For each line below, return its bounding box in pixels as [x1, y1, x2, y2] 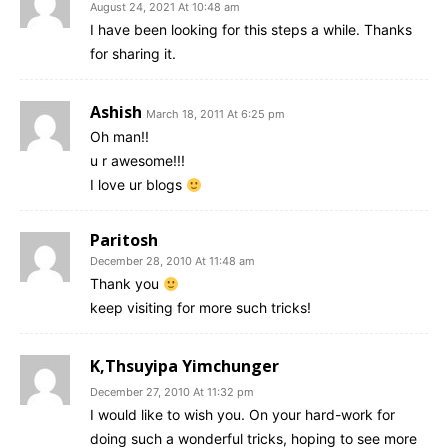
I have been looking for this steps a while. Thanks [90, 21, 412, 39]
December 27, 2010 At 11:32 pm [90, 385, 254, 400]
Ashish [90, 101, 142, 124]
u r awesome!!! [90, 152, 185, 170]
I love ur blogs [90, 176, 186, 194]
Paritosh [90, 229, 158, 252]
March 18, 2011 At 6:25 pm [146, 107, 285, 122]
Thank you [90, 275, 163, 293]
